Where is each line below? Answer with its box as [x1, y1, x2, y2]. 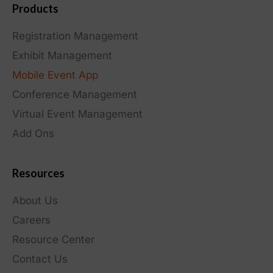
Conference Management [12, 88, 137, 101]
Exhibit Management [12, 49, 112, 62]
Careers [12, 213, 51, 226]
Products [12, 1, 58, 15]
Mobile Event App [12, 68, 98, 81]
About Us [12, 194, 58, 207]
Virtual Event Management [12, 107, 143, 120]
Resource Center [12, 233, 94, 246]
